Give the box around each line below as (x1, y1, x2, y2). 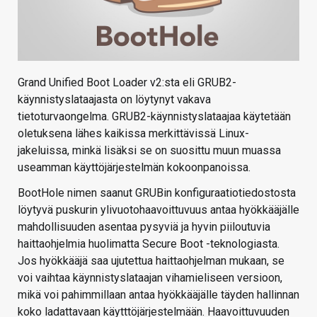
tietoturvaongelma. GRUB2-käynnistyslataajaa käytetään (18, 109, 291, 123)
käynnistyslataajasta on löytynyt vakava (18, 92, 211, 106)
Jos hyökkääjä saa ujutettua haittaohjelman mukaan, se (18, 253, 284, 267)
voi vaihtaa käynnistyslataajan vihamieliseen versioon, (18, 270, 282, 284)
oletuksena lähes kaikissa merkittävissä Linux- (18, 126, 249, 140)
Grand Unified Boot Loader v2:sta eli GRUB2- (18, 75, 236, 89)
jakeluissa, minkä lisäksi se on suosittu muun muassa (18, 143, 281, 157)
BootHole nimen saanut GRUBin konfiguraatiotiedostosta (18, 185, 296, 200)
